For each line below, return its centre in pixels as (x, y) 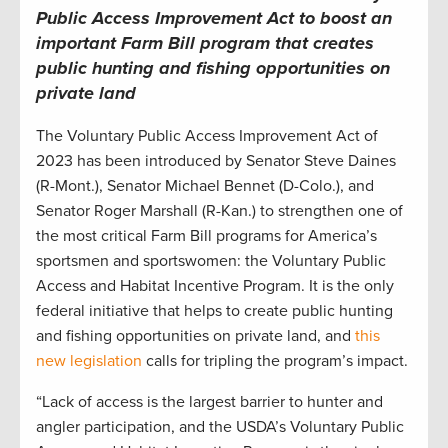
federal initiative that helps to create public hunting (214, 311)
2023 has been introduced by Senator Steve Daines (216, 161)
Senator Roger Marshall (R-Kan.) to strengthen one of (219, 211)
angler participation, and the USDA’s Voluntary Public (220, 427)
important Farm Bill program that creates (205, 43)
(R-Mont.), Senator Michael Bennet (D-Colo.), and (205, 186)
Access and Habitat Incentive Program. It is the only (215, 286)
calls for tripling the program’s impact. (275, 361)
